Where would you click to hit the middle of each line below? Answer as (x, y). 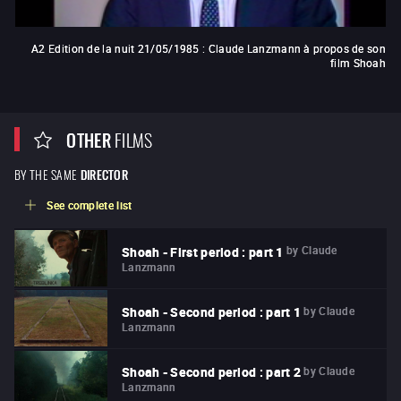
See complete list (90, 205)
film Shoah (358, 63)
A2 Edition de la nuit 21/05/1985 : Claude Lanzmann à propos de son (209, 49)
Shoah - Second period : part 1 (211, 311)
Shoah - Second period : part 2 (211, 372)
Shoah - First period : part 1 (203, 252)
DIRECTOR (104, 174)
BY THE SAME (46, 174)
